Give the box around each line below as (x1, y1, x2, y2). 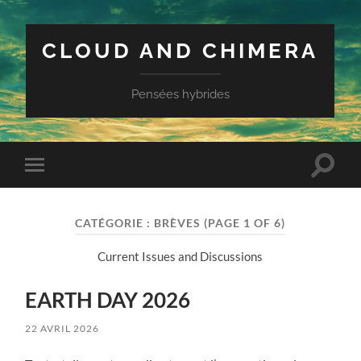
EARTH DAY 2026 (25, 287, 191, 313)
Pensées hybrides (131, 87, 230, 102)
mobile (37, 182, 76, 197)
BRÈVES (154, 216, 201, 230)
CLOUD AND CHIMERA (42, 38, 319, 63)
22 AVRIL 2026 (25, 322, 100, 335)
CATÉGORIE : (75, 216, 155, 230)
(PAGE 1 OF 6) (204, 216, 286, 230)
